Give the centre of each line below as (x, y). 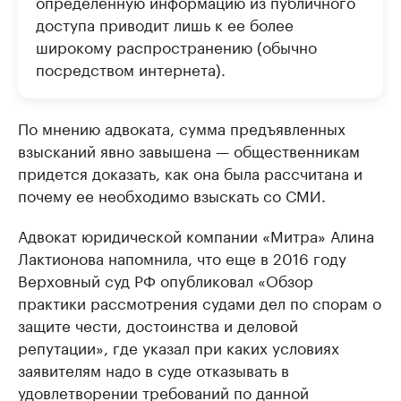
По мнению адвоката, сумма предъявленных (182, 127)
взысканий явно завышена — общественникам (189, 149)
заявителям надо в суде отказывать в (154, 369)
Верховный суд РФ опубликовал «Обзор (166, 279)
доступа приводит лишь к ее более (165, 23)
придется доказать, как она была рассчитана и (190, 172)
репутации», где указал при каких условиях (179, 346)
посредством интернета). (131, 68)
